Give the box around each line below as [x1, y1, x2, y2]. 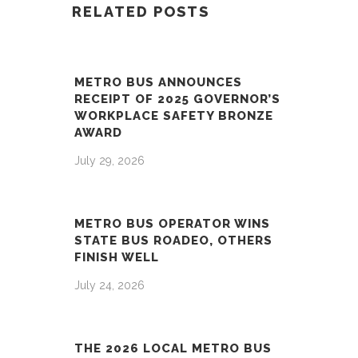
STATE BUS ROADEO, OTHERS [74, 233, 272, 249]
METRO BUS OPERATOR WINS [74, 217, 270, 232]
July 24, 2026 [74, 279, 145, 292]
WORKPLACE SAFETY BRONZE [74, 109, 273, 124]
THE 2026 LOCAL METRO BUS [74, 341, 272, 356]
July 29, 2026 [74, 154, 145, 168]
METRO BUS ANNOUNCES [74, 75, 242, 90]
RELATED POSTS [71, 3, 209, 21]
